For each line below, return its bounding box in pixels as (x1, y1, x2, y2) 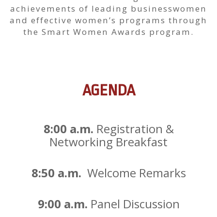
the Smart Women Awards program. (23, 26, 194, 37)
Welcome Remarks (84, 165, 186, 181)
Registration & (96, 121, 174, 137)
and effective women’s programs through (10, 15, 207, 26)
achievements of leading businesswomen (10, 3, 207, 14)
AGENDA (82, 81, 135, 99)
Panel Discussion (90, 196, 180, 212)
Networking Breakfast (49, 134, 168, 150)
